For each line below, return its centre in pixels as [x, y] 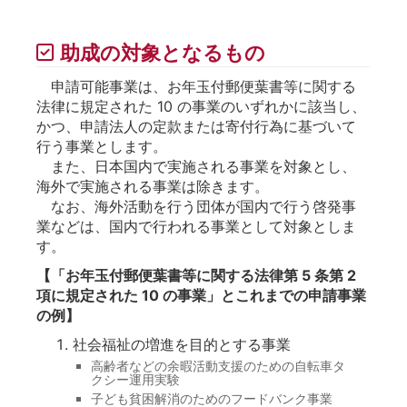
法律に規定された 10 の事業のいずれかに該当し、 [201, 106]
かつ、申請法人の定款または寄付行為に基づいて [196, 126]
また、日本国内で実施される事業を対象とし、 [196, 166]
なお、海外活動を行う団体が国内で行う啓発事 [196, 206]
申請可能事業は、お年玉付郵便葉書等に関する [196, 86]
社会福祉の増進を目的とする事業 [182, 344]
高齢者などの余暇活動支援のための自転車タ [218, 365]
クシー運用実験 [135, 379]
